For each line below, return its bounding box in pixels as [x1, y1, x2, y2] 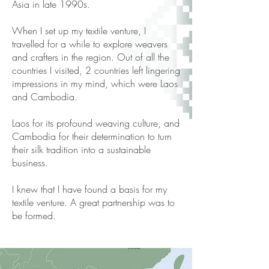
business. [12, 156, 48, 169]
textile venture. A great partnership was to [12, 196, 175, 209]
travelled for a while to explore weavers [12, 37, 168, 50]
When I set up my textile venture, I [12, 24, 146, 37]
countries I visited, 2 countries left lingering [12, 64, 180, 77]
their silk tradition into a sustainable [12, 143, 151, 156]
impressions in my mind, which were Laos [12, 77, 178, 90]
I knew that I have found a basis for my [12, 183, 167, 196]
